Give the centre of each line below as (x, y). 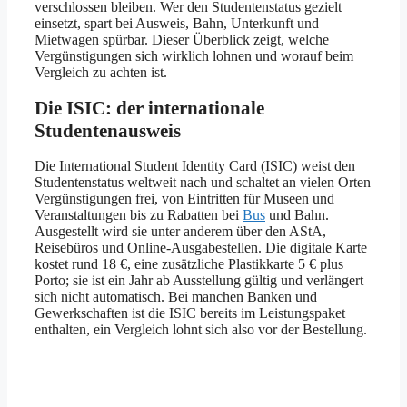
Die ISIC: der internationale (149, 108)
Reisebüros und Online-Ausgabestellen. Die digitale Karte (201, 247)
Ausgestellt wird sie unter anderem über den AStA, (180, 231)
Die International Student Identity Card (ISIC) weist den (195, 165)
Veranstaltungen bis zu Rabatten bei (139, 214)
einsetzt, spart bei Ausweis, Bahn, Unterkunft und (177, 24)
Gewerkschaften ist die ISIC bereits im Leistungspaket (190, 313)
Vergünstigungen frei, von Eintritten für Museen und (184, 198)
